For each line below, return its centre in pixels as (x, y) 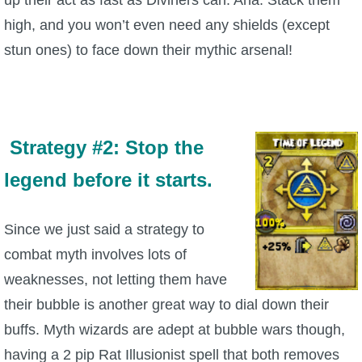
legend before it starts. (111, 179)
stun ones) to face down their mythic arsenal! (148, 50)
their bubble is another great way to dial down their (166, 304)
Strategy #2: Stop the (107, 147)
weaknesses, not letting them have (116, 279)
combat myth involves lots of (95, 254)
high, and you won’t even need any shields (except (167, 25)
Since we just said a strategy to (104, 229)
